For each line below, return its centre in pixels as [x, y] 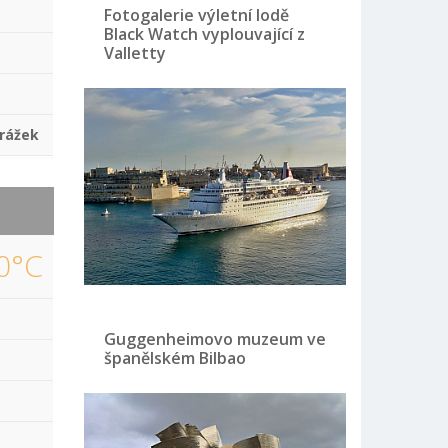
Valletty [134, 52]
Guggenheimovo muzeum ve [214, 338]
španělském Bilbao [174, 357]
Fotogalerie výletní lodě [196, 14]
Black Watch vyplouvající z [204, 33]
